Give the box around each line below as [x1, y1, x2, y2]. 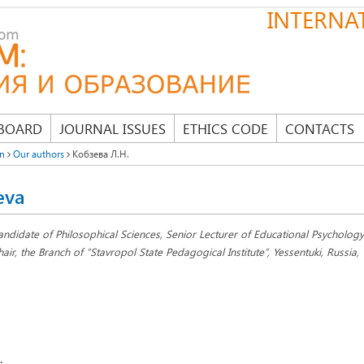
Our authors [13, 147, 64, 160]
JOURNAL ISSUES [59, 119, 166, 137]
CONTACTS [285, 119, 354, 137]
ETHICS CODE [183, 119, 268, 137]
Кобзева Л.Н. [70, 147, 129, 160]
